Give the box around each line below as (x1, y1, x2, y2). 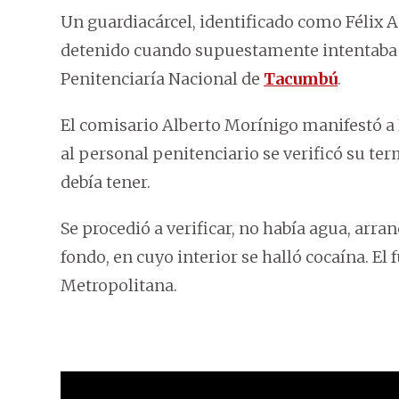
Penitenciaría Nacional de (61, 69, 264, 90)
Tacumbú (264, 69, 338, 90)
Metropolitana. (61, 275, 177, 297)
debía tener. (61, 172, 151, 193)
